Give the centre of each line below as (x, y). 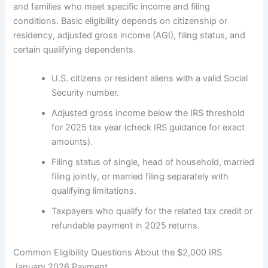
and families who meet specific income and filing (112, 7)
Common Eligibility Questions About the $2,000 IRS (118, 253)
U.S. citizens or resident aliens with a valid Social (150, 78)
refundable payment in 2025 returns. (126, 225)
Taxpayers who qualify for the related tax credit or (152, 211)
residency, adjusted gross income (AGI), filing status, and (130, 36)
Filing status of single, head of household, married (153, 162)
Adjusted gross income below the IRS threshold (148, 113)
